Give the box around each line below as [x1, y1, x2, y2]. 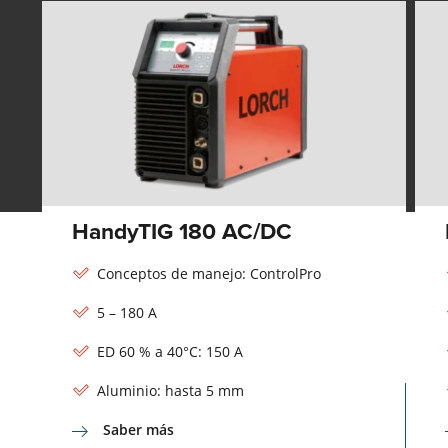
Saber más [98, 420, 174, 440]
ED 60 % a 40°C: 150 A [97, 342, 244, 362]
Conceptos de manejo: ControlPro [97, 263, 322, 283]
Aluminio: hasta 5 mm [97, 381, 245, 401]
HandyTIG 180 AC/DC [71, 213, 292, 248]
